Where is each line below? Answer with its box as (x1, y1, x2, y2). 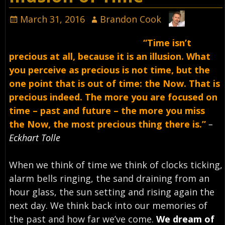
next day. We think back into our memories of (9, 199, 207, 212)
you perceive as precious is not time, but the (9, 64, 210, 76)
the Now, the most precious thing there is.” (9, 118, 206, 131)
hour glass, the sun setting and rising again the (9, 186, 214, 198)
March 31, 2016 (20, 13, 85, 25)
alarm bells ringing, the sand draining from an (9, 172, 209, 185)
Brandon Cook (100, 13, 162, 25)
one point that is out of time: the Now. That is (9, 77, 220, 90)
